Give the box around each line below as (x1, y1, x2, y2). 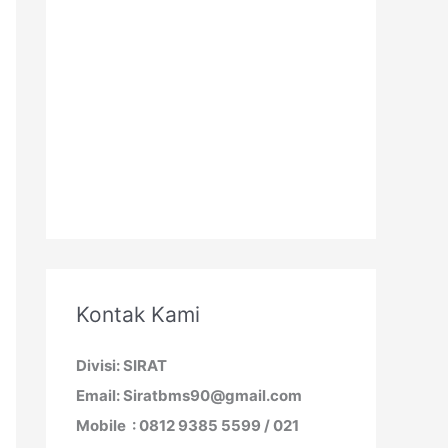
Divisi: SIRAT (76, 355, 167, 375)
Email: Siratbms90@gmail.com (76, 385, 302, 405)
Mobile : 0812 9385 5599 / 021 (76, 415, 299, 435)
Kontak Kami (76, 301, 200, 327)
